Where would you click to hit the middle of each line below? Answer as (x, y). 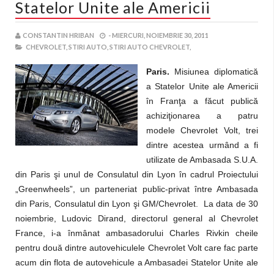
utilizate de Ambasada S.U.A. (202, 160)
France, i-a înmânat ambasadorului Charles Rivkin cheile (137, 233)
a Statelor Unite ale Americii (202, 86)
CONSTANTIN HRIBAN (58, 35)
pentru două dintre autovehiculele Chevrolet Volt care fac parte (137, 248)
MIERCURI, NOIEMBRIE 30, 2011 (160, 35)
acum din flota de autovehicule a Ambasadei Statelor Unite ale (137, 262)
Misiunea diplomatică (214, 72)
